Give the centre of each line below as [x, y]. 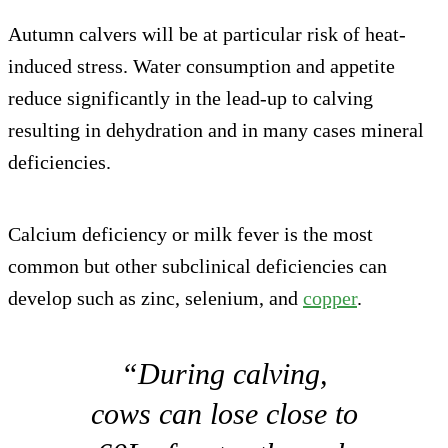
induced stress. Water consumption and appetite [201, 65]
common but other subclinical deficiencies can [197, 265]
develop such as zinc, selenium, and [155, 297]
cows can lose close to [224, 413]
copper [330, 297]
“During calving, [224, 373]
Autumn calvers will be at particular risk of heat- [207, 33]
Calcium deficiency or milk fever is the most [190, 233]
